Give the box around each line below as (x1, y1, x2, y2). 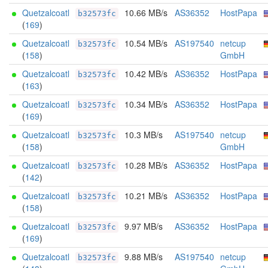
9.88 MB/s (124, 251, 163, 263)
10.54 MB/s (124, 37, 167, 49)
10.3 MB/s (124, 129, 163, 141)
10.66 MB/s (124, 7, 167, 19)
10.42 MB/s (124, 68, 167, 80)
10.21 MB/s (124, 190, 167, 202)
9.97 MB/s (124, 220, 163, 232)
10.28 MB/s (124, 159, 167, 171)
